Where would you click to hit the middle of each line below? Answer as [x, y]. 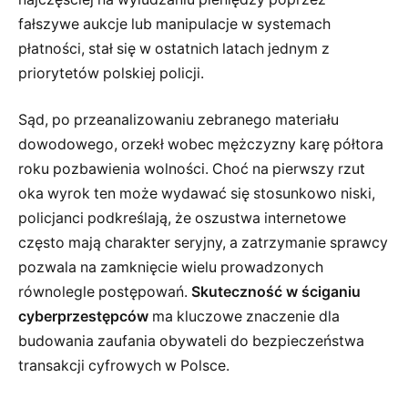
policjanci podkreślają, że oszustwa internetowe [182, 219]
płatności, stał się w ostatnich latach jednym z [174, 48]
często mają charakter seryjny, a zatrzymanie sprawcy [203, 243]
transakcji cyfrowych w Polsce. [124, 366]
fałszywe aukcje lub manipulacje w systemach [174, 24]
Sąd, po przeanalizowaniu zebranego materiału [178, 120]
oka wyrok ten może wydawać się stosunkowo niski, [197, 194]
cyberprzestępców [83, 317]
